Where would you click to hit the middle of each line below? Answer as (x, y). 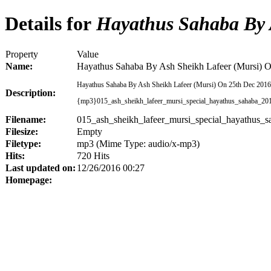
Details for (48, 24)
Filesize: (22, 131)
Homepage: (29, 180)
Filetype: (23, 143)
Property (22, 54)
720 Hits (93, 155)
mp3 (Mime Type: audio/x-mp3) (138, 143)
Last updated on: (41, 168)
